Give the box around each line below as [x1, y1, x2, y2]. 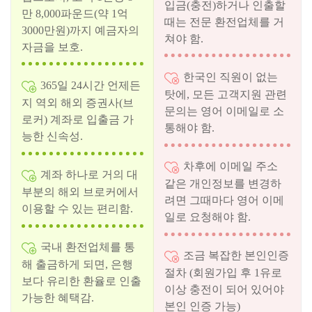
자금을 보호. [22, 40, 83, 53]
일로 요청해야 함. [164, 211, 251, 224]
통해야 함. [164, 121, 215, 134]
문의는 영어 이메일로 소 [164, 104, 285, 117]
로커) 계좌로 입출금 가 [22, 113, 134, 125]
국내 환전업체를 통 [40, 240, 135, 253]
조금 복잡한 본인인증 [183, 249, 290, 261]
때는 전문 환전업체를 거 [164, 15, 285, 28]
